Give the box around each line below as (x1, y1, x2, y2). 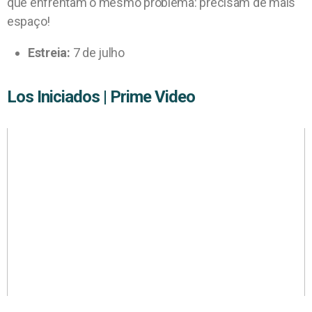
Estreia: (28, 45, 70, 60)
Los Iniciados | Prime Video (7, 86, 196, 107)
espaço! (7, 13, 51, 29)
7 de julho (70, 45, 125, 60)
